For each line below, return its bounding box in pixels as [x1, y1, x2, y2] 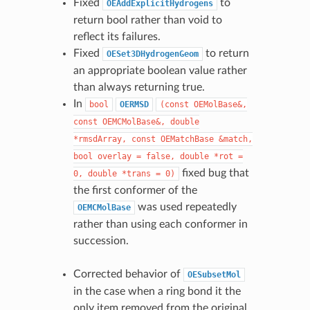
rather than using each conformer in [73, 218, 248, 230]
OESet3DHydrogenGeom [106, 48, 199, 59]
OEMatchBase [160, 134, 214, 144]
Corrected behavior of [73, 268, 183, 280]
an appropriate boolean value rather [73, 64, 247, 76]
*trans [121, 168, 151, 179]
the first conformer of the [73, 184, 197, 196]
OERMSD [119, 99, 149, 109]
